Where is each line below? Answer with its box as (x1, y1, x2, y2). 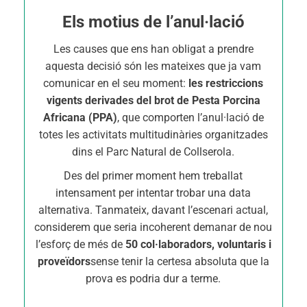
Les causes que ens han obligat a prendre (53, 42, 254, 56)
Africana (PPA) (42, 111, 117, 124)
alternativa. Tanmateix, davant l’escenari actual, (38, 204, 269, 217)
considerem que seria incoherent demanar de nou (34, 221, 273, 234)
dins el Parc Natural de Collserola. (72, 145, 235, 158)
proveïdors (37, 255, 90, 268)
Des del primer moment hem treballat (64, 169, 243, 182)
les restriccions (188, 77, 264, 90)
